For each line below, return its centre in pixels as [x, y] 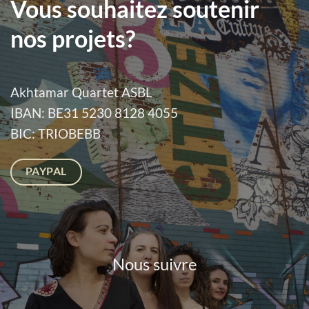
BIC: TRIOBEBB [56, 134]
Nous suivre [154, 264]
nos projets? [73, 39]
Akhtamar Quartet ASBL [81, 92]
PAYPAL [46, 171]
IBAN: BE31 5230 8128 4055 [94, 113]
